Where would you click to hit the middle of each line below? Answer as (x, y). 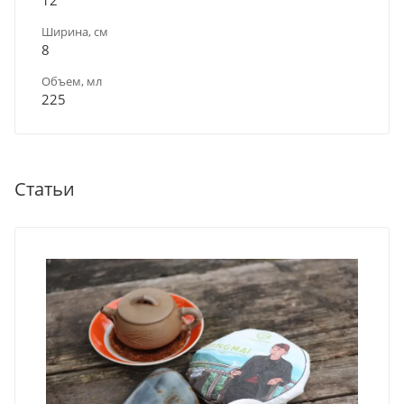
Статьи (45, 188)
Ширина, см (75, 31)
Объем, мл (72, 81)
